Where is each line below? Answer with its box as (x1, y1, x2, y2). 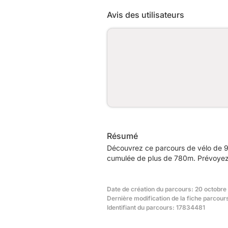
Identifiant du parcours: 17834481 (107, 203, 205, 211)
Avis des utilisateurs (107, 9, 184, 20)
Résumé (107, 130, 138, 141)
